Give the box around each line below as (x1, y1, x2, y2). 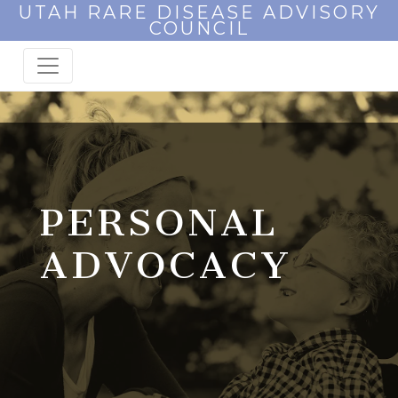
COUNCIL (148, 17, 250, 39)
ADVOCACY (39, 243, 292, 289)
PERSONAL (39, 200, 279, 246)
